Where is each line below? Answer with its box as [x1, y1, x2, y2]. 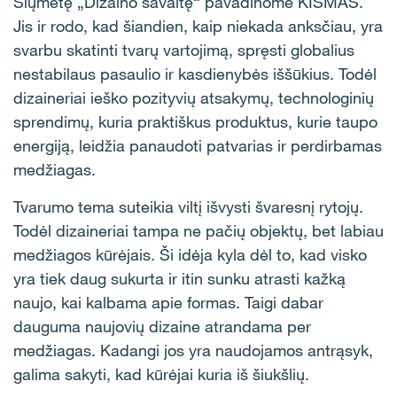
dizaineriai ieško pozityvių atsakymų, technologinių [13, 88, 374, 107]
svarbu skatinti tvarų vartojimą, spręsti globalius [13, 40, 354, 59]
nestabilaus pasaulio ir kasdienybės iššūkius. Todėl [13, 64, 377, 83]
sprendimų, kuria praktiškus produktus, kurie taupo [13, 112, 378, 131]
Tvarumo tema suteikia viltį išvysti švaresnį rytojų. [13, 197, 363, 216]
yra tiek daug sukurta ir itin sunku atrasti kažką [13, 269, 346, 288]
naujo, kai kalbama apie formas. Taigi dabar [13, 292, 323, 312]
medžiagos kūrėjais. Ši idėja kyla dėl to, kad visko [13, 245, 367, 264]
